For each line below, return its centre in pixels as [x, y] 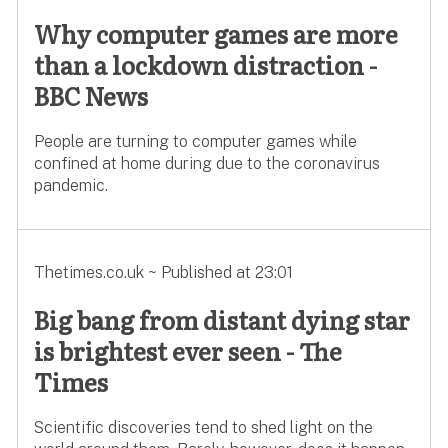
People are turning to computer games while [195, 142]
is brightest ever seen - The [187, 350]
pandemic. [70, 186]
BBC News [90, 96]
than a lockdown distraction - [205, 65]
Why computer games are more [215, 34]
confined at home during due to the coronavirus [206, 164]
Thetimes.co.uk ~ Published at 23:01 [163, 273]
